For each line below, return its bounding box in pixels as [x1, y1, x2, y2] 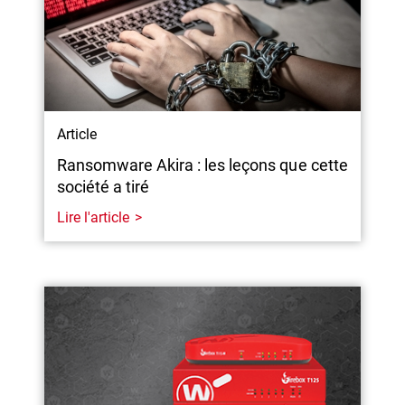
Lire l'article [57, 208, 130, 226]
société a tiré [57, 176, 150, 196]
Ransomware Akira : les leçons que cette [57, 155, 348, 174]
